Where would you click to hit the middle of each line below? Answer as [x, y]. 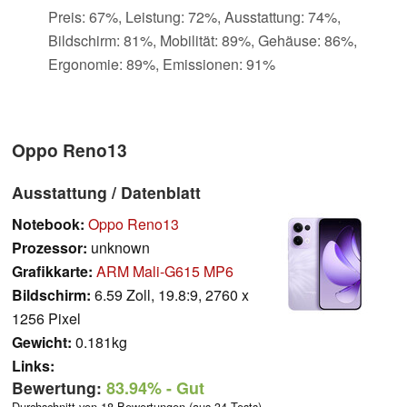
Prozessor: [50, 247]
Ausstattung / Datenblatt [106, 192]
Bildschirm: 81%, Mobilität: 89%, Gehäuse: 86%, [203, 40]
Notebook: [48, 223]
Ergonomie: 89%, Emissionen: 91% [162, 64]
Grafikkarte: [52, 271]
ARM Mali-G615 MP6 [165, 271]
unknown [119, 247]
